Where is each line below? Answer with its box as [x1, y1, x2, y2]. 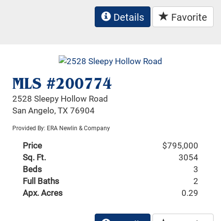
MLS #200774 [12, 73, 112, 93]
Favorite [169, 10, 207, 24]
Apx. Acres [23, 186, 63, 198]
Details [111, 10, 144, 24]
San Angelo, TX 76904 [12, 104, 95, 116]
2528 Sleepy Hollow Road [12, 92, 109, 104]
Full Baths [23, 175, 60, 186]
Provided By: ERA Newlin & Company [12, 123, 110, 132]
